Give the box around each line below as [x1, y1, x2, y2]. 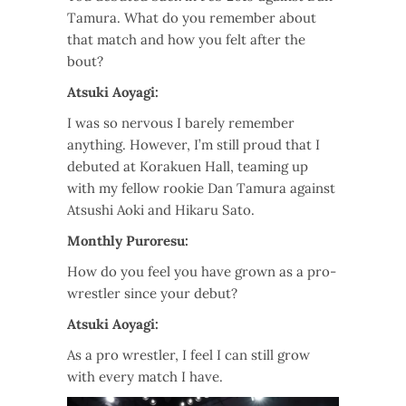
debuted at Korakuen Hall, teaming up [67, 158, 308, 176]
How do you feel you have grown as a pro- [67, 263, 336, 281]
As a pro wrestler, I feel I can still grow [67, 346, 310, 364]
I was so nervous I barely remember [67, 114, 295, 132]
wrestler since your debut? [67, 285, 237, 303]
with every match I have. [67, 368, 223, 386]
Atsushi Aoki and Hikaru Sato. [67, 201, 255, 219]
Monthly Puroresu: [67, 232, 188, 250]
